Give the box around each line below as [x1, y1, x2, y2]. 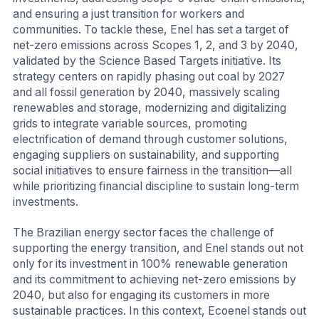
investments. [13, 194, 78, 209]
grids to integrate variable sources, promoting [13, 116, 247, 130]
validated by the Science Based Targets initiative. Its [13, 53, 281, 68]
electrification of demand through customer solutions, [13, 132, 288, 146]
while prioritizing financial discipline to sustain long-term [13, 179, 299, 193]
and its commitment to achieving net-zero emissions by [13, 273, 296, 287]
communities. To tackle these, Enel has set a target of [13, 22, 289, 36]
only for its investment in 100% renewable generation [13, 257, 288, 271]
